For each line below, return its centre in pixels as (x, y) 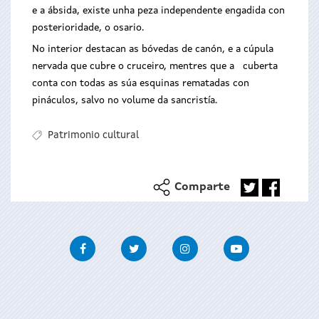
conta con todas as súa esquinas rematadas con (141, 83)
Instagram (224, 244)
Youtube (270, 244)
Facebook (119, 244)
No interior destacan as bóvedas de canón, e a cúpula (153, 49)
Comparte (202, 188)
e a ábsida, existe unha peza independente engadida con (158, 11)
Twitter (166, 244)
